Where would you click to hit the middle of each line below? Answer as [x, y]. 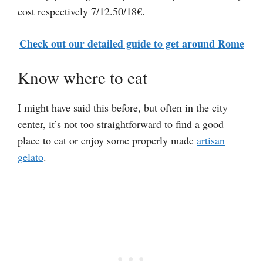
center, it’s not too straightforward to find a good [121, 124]
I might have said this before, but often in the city [123, 108]
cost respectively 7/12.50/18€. [81, 11]
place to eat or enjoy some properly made [107, 141]
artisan [211, 141]
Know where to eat [82, 77]
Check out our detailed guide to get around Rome [131, 44]
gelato [31, 157]
